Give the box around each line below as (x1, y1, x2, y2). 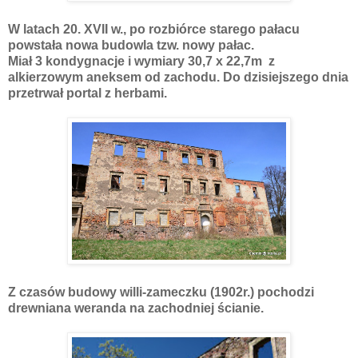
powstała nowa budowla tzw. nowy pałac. (8, 38, 254, 53)
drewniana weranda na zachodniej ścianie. (8, 301, 264, 316)
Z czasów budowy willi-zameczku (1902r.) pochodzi (8, 285, 314, 300)
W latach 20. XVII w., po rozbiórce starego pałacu (8, 22, 300, 37)
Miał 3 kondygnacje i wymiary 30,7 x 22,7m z (8, 54, 275, 69)
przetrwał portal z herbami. (8, 86, 167, 101)
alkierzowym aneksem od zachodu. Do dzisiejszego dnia (8, 70, 348, 85)
